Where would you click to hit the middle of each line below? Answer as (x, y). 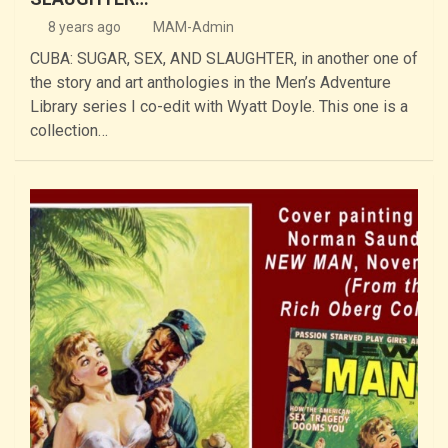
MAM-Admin (193, 27)
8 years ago (84, 27)
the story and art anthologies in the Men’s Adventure (210, 83)
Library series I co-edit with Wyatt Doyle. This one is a (219, 107)
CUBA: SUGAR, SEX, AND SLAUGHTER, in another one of (224, 59)
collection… (69, 131)
